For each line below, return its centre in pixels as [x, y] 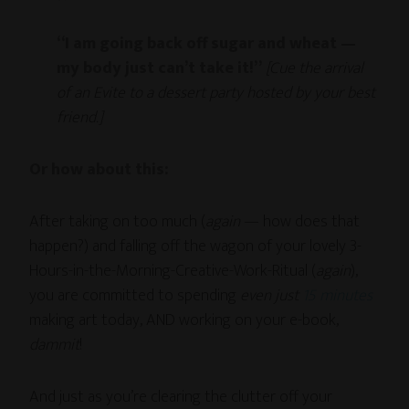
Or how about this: [99, 170]
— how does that [300, 222]
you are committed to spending [135, 296]
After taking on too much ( [118, 222]
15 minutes [338, 296]
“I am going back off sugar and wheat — [207, 44]
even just [272, 296]
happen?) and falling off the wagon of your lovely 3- [196, 246]
